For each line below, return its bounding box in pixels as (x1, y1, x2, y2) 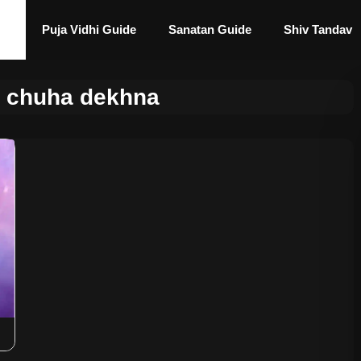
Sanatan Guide (168, 23, 251, 36)
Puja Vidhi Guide (42, 23, 136, 36)
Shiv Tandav (284, 23, 352, 36)
